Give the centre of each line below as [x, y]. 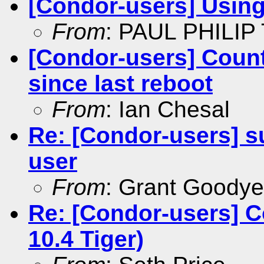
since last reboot [121, 83]
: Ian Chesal [168, 109]
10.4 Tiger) [86, 239]
